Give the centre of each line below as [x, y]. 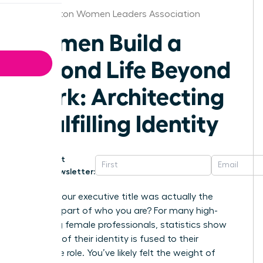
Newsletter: [72, 171]
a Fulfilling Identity [120, 122]
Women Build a [102, 41]
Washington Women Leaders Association [111, 14]
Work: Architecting [123, 95]
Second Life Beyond [126, 68]
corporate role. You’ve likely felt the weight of [119, 253]
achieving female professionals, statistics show [124, 225]
